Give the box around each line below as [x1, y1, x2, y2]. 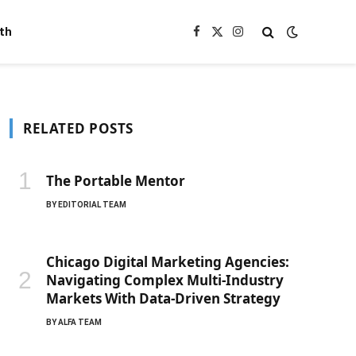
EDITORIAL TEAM [58, 200, 126, 209]
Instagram [236, 31, 292, 47]
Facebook [195, 31, 245, 47]
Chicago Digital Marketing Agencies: [46, 253, 289, 271]
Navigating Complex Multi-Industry [46, 271, 284, 289]
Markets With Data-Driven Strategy [46, 289, 281, 308]
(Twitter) [215, 48, 260, 64]
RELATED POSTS [23, 119, 133, 137]
